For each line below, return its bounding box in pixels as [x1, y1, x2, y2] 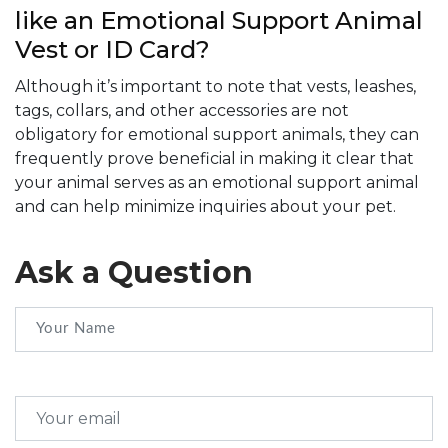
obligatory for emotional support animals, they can [15, 124, 419, 144]
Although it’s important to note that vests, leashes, [15, 76, 416, 96]
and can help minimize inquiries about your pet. [15, 196, 396, 216]
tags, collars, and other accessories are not [15, 100, 349, 120]
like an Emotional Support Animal [15, 5, 423, 35]
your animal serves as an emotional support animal [15, 172, 419, 192]
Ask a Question [15, 253, 253, 291]
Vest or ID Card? [15, 34, 210, 64]
